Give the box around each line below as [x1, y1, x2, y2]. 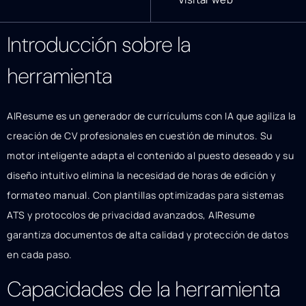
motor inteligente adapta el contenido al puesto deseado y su [7, 148, 294, 162]
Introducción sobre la [7, 30, 191, 59]
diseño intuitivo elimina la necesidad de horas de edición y [7, 168, 276, 182]
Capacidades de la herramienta [7, 275, 280, 304]
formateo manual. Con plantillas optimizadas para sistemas [7, 188, 284, 201]
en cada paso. [7, 247, 72, 261]
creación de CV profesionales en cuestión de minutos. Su [7, 128, 273, 142]
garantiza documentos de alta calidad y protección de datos [7, 227, 288, 241]
